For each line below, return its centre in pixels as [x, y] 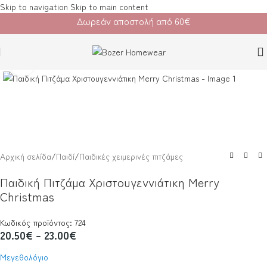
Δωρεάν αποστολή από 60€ [133, 21]
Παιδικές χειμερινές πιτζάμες [131, 156]
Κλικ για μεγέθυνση [68, 62]
